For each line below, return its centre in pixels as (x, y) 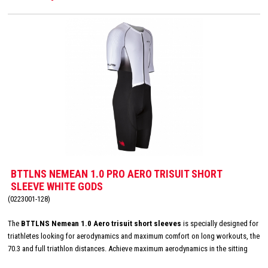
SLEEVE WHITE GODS (57, 187)
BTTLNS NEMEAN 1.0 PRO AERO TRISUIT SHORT (116, 174)
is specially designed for (220, 224)
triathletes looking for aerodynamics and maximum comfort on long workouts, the (134, 236)
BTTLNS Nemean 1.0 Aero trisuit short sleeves (101, 224)
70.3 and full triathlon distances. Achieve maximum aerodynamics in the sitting (128, 249)
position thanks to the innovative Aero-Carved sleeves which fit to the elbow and (132, 261)
